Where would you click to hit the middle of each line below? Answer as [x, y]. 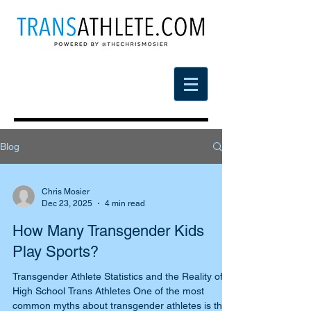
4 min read [125, 203]
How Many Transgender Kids [108, 231]
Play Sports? [56, 252]
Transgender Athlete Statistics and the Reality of [118, 276]
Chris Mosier [66, 192]
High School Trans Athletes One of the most [108, 291]
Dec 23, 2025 [67, 203]
